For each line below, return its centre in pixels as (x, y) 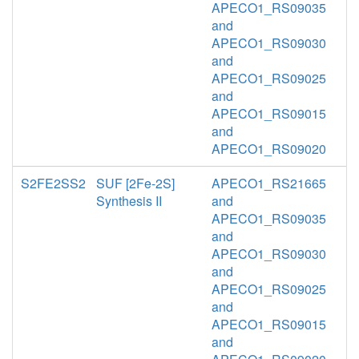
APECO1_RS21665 (269, 183)
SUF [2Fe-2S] (136, 183)
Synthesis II (129, 201)
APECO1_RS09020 (269, 149)
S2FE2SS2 (53, 183)
